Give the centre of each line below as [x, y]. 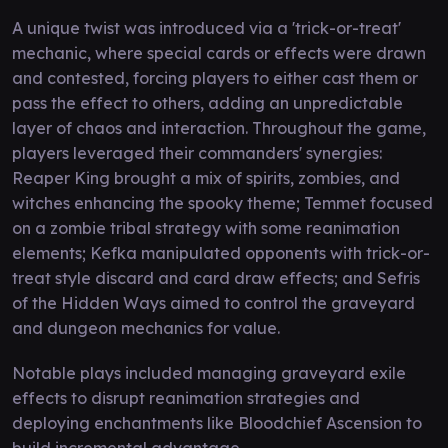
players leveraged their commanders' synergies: [197, 152]
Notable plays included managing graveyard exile [209, 372]
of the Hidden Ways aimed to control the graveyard [213, 302]
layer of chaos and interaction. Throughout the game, [219, 127]
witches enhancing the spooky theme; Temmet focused [222, 202]
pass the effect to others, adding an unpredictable [207, 102]
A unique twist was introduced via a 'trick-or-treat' [206, 27]
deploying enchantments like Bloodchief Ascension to [217, 422]
